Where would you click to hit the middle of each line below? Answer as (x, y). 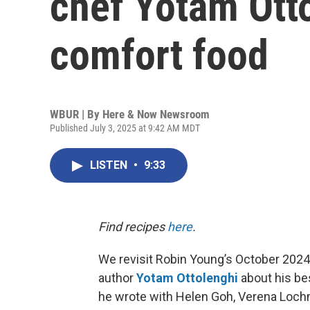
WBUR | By (76, 114)
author (117, 278)
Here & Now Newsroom (156, 114)
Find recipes (133, 227)
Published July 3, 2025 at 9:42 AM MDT (125, 128)
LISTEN (110, 165)
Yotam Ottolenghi (187, 278)
